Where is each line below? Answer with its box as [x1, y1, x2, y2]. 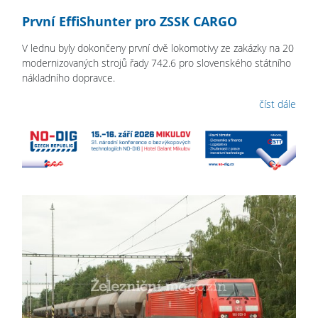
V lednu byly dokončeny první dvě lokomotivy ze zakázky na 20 [22, 41, 294, 55]
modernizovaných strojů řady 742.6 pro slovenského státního [22, 56, 291, 70]
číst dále [259, 97, 296, 111]
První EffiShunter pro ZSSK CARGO [22, 13, 237, 31]
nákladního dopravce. [22, 71, 115, 85]
